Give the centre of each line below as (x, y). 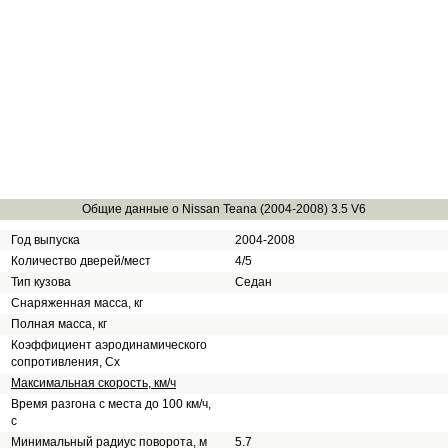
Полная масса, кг (59, 324)
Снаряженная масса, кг (77, 303)
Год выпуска (45, 240)
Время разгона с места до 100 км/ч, (111, 404)
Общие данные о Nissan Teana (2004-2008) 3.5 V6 (224, 209)
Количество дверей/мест (81, 261)
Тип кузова (41, 282)
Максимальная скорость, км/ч (93, 383)
